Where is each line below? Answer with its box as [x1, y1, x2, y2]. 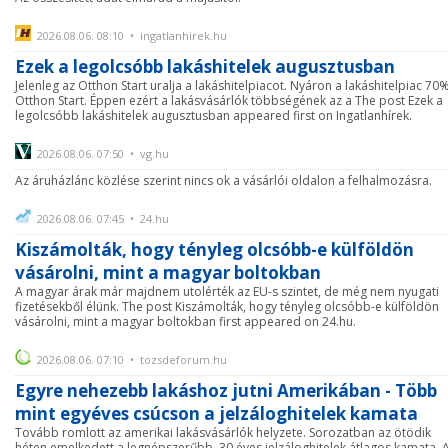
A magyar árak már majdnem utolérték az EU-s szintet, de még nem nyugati [15, 283, 439, 300]
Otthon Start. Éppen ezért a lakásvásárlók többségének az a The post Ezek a [15, 92, 443, 109]
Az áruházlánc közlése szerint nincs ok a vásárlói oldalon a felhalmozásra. [15, 172, 432, 189]
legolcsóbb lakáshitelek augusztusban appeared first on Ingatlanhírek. [15, 107, 412, 124]
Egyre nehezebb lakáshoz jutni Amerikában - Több [15, 379, 437, 402]
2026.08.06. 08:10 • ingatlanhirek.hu [37, 28, 227, 43]
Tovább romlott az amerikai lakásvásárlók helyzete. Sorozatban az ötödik [15, 424, 431, 441]
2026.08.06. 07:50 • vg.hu [37, 146, 169, 161]
